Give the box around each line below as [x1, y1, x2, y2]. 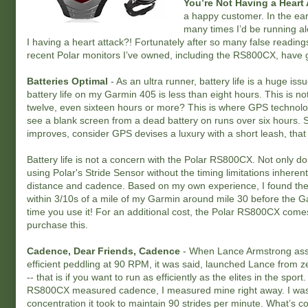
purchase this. [27, 219, 88, 230]
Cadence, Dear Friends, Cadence [27, 245, 180, 256]
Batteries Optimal [27, 76, 108, 87]
